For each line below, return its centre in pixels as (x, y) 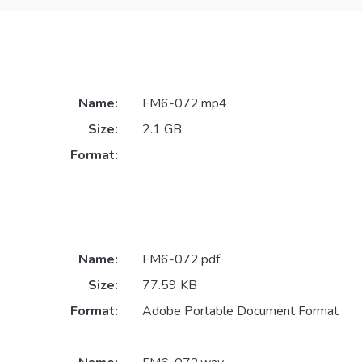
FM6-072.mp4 (184, 104)
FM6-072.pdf (181, 259)
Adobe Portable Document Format (240, 311)
